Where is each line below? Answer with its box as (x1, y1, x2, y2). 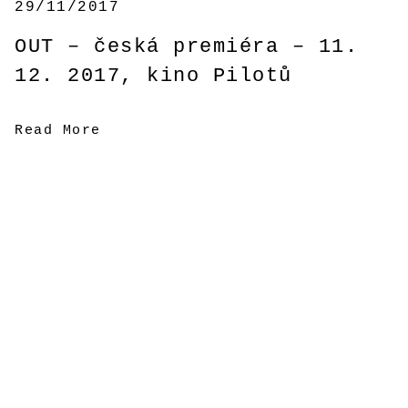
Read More (15, 122, 101, 138)
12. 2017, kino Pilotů (15, 64, 292, 87)
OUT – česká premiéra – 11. (15, 35, 358, 58)
